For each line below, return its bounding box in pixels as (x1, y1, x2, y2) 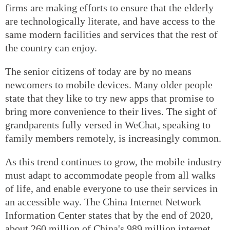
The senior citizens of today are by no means (5, 65, 191, 77)
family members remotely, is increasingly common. (5, 132, 221, 144)
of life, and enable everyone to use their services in (5, 182, 218, 194)
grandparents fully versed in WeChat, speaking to (5, 119, 210, 130)
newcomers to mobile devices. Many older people (5, 79, 213, 90)
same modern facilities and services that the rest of (5, 28, 218, 40)
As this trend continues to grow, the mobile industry (5, 156, 222, 167)
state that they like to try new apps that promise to (5, 92, 214, 104)
